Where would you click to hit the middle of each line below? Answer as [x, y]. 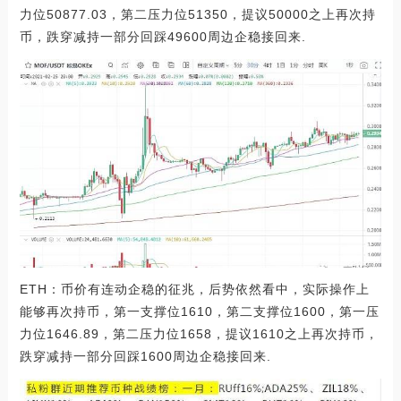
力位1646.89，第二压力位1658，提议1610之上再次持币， [199, 334]
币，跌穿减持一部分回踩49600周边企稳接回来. [162, 37]
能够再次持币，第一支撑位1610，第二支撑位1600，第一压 [199, 312]
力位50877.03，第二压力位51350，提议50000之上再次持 [197, 15]
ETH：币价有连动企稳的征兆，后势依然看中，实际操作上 [194, 290]
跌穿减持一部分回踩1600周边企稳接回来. [145, 357]
